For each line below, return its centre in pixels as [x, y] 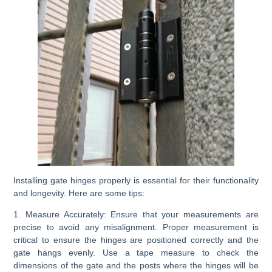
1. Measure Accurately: [60, 214]
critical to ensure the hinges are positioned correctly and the [136, 240]
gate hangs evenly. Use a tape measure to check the [136, 252]
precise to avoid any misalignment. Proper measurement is [136, 227]
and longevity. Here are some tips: [79, 193]
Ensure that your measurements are [182, 214]
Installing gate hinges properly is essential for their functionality [136, 180]
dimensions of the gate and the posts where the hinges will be [136, 265]
